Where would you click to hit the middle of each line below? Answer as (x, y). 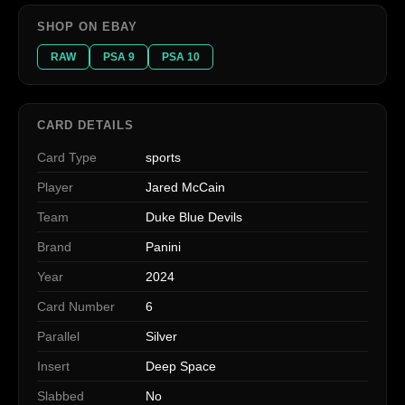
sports (163, 157)
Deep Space (181, 366)
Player (55, 187)
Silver (161, 336)
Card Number (76, 306)
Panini (163, 246)
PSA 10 (181, 57)
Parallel (58, 336)
